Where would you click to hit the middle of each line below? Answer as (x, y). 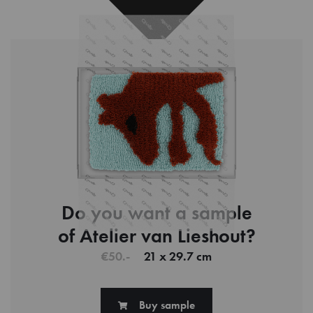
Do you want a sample (156, 212)
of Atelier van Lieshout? (156, 235)
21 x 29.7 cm (178, 256)
